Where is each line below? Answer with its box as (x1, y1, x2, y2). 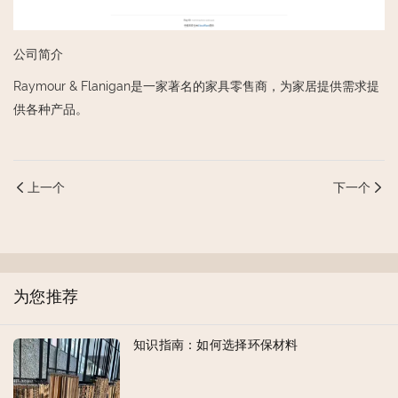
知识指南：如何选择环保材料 (133, 339, 298, 353)
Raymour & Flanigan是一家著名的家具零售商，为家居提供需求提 (13, 79, 379, 94)
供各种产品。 (13, 102, 88, 117)
